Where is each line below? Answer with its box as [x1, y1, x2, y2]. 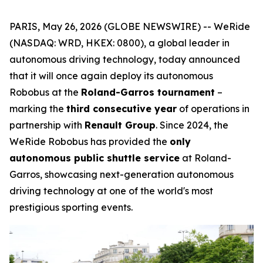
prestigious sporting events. [9, 201, 133, 213]
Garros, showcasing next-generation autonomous [9, 168, 234, 180]
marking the [9, 103, 66, 114]
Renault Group [85, 119, 156, 131]
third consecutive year [66, 103, 177, 114]
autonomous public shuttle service [9, 152, 180, 164]
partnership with [9, 119, 85, 131]
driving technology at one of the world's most [9, 185, 213, 197]
